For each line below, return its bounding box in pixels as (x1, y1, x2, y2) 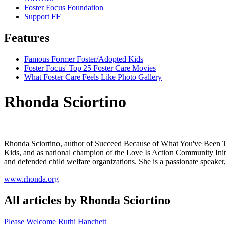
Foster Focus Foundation (24, 3, 103, 12)
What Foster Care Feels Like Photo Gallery (24, 73, 162, 82)
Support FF (24, 12, 61, 21)
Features (4, 31, 49, 44)
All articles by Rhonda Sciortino (4, 194, 171, 207)
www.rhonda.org (4, 175, 59, 184)
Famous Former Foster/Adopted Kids (24, 54, 143, 64)
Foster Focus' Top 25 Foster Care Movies (24, 64, 156, 73)
